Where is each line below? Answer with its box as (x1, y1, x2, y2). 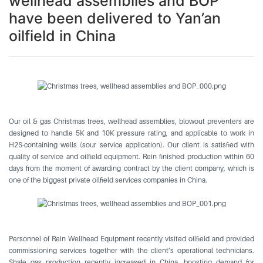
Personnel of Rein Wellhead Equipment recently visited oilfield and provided (9, 234, 254, 244)
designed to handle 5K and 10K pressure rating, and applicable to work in (9, 129, 254, 138)
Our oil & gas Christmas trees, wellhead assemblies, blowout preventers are (9, 117, 254, 126)
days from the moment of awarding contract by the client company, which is (9, 164, 254, 173)
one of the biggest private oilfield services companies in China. (9, 176, 209, 185)
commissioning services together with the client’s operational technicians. (9, 246, 254, 255)
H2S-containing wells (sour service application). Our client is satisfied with (9, 140, 254, 150)
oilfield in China (9, 27, 116, 45)
